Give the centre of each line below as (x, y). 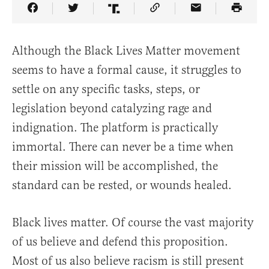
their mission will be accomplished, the (115, 166)
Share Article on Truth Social (189, 17)
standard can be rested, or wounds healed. (122, 186)
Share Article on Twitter (135, 17)
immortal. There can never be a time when (123, 147)
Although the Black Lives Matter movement (126, 51)
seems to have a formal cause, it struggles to (127, 70)
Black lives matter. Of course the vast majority (133, 223)
